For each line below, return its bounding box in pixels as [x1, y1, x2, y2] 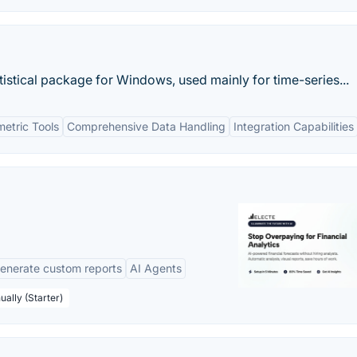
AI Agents [130, 261, 182, 275]
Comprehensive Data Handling [67, 120, 226, 133]
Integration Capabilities [233, 120, 354, 133]
